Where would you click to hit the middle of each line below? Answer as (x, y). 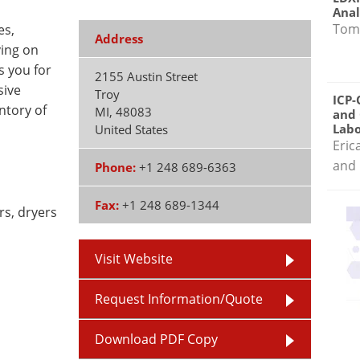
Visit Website (134, 259)
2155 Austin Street (147, 76)
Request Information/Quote (179, 299)
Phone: (116, 167)
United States (132, 129)
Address (119, 39)
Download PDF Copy (157, 339)
